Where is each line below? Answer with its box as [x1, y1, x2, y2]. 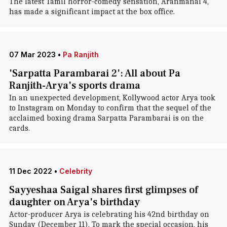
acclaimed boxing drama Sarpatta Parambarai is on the [9, 113, 204, 123]
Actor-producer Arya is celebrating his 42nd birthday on [9, 210, 209, 219]
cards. [9, 124, 30, 133]
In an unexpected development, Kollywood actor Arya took [9, 93, 215, 102]
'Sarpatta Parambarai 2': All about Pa [9, 67, 180, 80]
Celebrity [59, 167, 92, 175]
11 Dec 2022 [9, 167, 52, 175]
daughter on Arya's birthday [9, 196, 140, 209]
